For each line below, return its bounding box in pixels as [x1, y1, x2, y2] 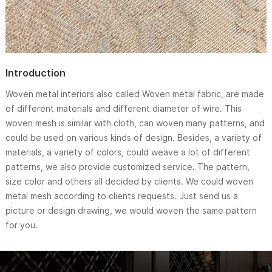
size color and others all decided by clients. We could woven [5, 176, 253, 187]
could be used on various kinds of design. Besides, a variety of [5, 132, 262, 143]
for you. [5, 220, 38, 231]
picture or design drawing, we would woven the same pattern [5, 205, 257, 216]
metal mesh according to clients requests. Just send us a [5, 191, 238, 202]
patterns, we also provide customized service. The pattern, [5, 161, 250, 172]
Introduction [5, 67, 66, 80]
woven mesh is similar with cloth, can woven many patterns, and [5, 118, 265, 129]
